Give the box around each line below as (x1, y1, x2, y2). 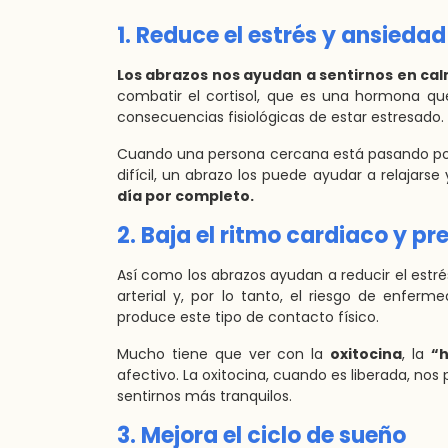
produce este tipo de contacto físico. (117, 307, 379, 327)
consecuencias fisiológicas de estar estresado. (117, 107, 444, 127)
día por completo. (117, 186, 254, 206)
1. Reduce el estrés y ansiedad (117, 20, 446, 51)
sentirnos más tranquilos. (117, 386, 292, 406)
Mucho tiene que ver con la (117, 344, 330, 364)
